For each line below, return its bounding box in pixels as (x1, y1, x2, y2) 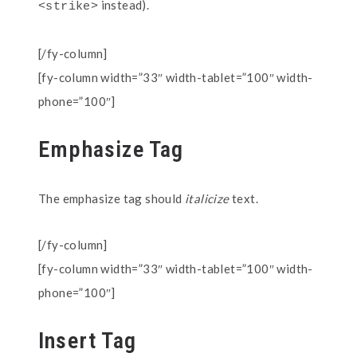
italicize (185, 191, 229, 206)
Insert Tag (38, 328, 136, 354)
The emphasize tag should (38, 191, 185, 206)
